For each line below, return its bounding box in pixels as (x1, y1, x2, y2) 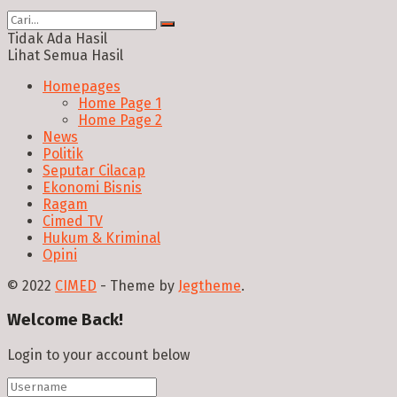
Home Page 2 (78, 111, 162, 128)
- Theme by (97, 276, 178, 294)
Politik (43, 144, 83, 162)
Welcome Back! (7, 310, 123, 331)
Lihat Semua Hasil (7, 46, 123, 64)
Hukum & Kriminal (43, 229, 160, 246)
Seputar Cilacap (43, 161, 145, 179)
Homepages (43, 77, 121, 95)
